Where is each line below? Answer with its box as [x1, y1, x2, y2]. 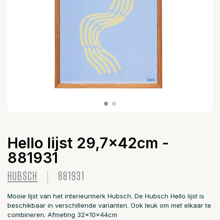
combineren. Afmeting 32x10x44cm [7, 211, 117, 219]
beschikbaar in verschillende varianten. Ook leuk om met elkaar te [7, 201, 211, 209]
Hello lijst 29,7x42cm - [7, 134, 169, 152]
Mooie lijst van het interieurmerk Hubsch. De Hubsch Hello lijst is [7, 192, 204, 200]
